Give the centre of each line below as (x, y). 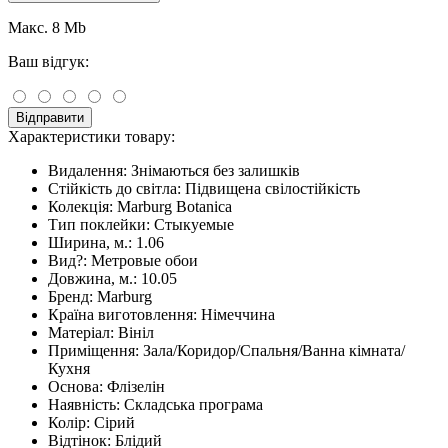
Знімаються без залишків (215, 170)
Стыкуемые (194, 224)
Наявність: (84, 404)
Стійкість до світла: (114, 188)
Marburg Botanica (174, 206)
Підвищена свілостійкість (272, 188)
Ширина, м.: (90, 242)
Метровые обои (144, 260)
